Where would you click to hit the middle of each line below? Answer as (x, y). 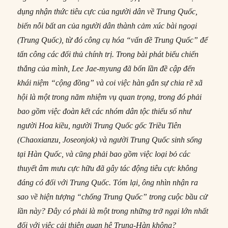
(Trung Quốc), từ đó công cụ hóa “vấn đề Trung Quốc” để (113, 40)
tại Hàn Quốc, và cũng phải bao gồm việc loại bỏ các (104, 154)
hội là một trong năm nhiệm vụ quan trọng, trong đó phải (110, 97)
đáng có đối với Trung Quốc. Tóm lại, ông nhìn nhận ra (108, 182)
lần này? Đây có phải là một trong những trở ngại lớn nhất (113, 211)
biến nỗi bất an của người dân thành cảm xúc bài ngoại (107, 25)
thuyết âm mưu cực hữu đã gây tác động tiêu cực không (108, 168)
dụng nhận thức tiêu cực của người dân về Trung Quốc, (108, 11)
